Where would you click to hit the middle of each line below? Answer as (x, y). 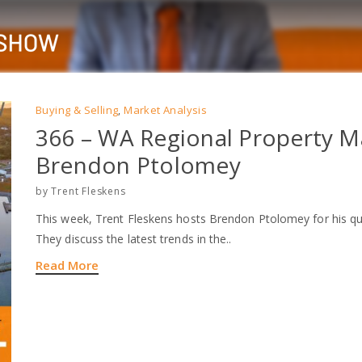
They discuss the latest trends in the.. (134, 239)
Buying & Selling (77, 110)
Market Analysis (166, 110)
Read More (67, 265)
